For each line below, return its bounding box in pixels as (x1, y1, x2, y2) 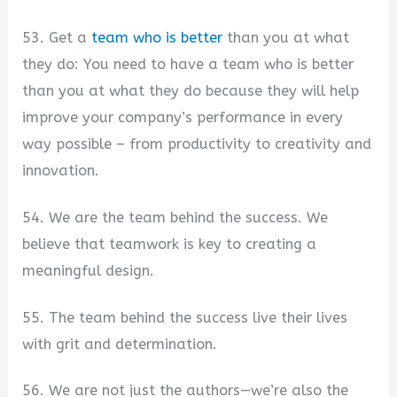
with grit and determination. (22, 335, 218, 353)
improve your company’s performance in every (22, 109, 344, 127)
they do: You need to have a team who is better (22, 56, 354, 74)
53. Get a (22, 29, 92, 47)
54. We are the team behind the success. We (22, 208, 329, 226)
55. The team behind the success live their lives (22, 308, 348, 326)
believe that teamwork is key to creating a (22, 235, 317, 253)
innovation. (22, 162, 100, 180)
